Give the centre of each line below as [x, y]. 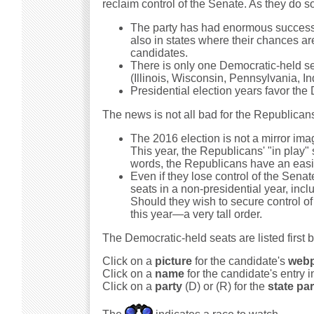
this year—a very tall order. [196, 214]
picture [173, 261]
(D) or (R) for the [225, 286]
